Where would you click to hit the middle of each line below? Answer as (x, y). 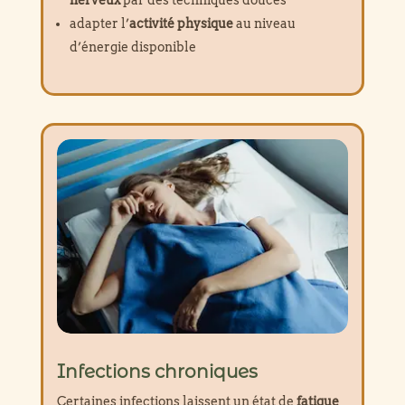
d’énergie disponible (132, 47)
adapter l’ (99, 23)
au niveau (264, 23)
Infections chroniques (157, 371)
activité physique (181, 23)
